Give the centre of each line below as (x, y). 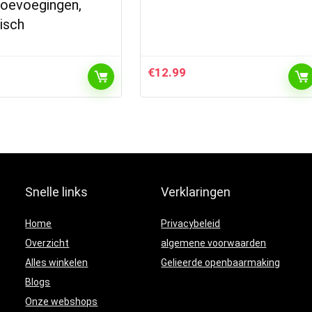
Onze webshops (62, 302)
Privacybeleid (191, 224)
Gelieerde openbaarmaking (221, 263)
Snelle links (57, 192)
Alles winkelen (57, 263)
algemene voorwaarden (214, 243)
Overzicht (47, 243)
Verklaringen (196, 192)
